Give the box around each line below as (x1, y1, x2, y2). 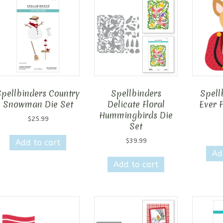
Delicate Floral (107, 99, 165, 111)
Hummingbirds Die (99, 110, 173, 121)
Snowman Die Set (2, 99, 73, 111)
